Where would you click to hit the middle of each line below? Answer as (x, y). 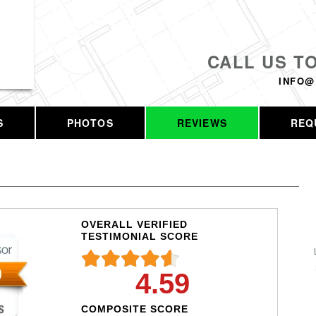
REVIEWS (202, 123)
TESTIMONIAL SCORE (139, 236)
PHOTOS (90, 123)
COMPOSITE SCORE (134, 309)
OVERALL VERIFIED (134, 224)
